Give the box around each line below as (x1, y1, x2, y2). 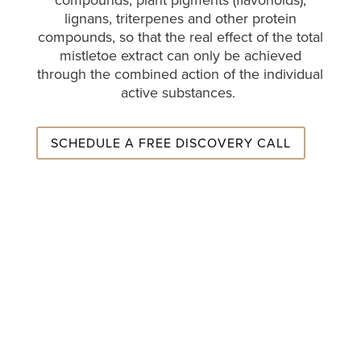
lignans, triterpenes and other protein (64, 8, 297, 29)
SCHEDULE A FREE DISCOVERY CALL (50, 133, 291, 152)
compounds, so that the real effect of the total (37, 27, 323, 48)
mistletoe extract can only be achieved (59, 45, 301, 66)
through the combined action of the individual (37, 64, 324, 85)
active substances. (121, 82, 240, 103)
